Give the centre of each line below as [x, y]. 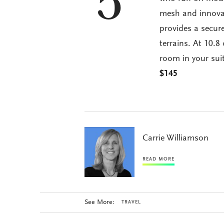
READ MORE [158, 159]
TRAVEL [131, 202]
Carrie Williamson [175, 138]
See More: [99, 202]
